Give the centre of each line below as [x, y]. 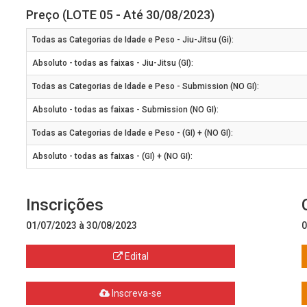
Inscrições [65, 205]
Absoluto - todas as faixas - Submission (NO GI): [126, 110]
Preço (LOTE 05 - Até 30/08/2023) [121, 15]
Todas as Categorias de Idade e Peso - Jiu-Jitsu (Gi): [133, 40]
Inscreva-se [136, 293]
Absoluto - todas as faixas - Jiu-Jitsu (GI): [113, 63]
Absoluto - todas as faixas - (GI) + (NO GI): [113, 156]
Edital [135, 256]
